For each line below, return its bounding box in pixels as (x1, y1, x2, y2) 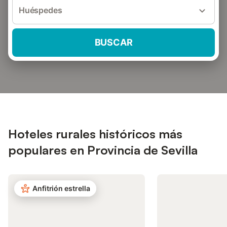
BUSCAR (94, 37, 133, 48)
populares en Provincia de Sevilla (8, 142, 198, 158)
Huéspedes (19, 5, 62, 15)
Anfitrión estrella (32, 184, 90, 193)
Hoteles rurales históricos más (8, 126, 182, 141)
